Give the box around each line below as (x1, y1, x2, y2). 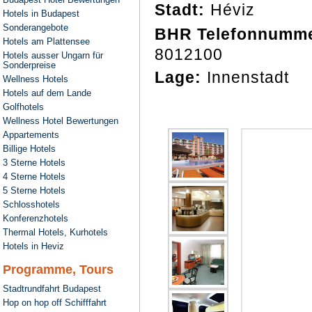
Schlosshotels (3, 199, 60, 210)
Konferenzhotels (3, 213, 68, 224)
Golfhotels (3, 102, 44, 112)
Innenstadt (207, 68, 289, 86)
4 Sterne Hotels (3, 171, 65, 182)
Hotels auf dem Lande (3, 88, 91, 98)
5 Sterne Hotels (3, 185, 65, 196)
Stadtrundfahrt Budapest (3, 283, 101, 294)
